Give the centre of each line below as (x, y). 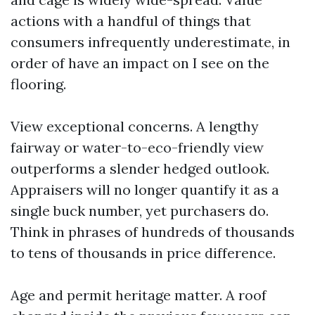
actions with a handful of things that (131, 21)
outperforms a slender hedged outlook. (140, 168)
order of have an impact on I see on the (140, 63)
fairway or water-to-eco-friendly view (137, 147)
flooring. (38, 84)
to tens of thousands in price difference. (143, 253)
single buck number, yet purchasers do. (140, 211)
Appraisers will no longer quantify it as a (145, 189)
